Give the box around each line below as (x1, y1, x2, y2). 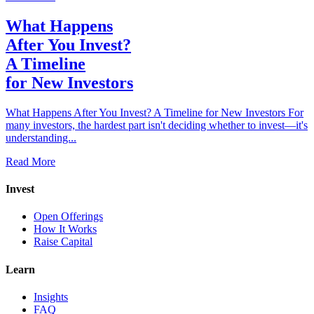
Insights (34, 290, 68, 303)
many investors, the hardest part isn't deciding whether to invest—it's (6, 118, 308, 131)
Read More (6, 155, 55, 168)
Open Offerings (34, 210, 103, 223)
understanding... (6, 131, 76, 144)
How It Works (34, 223, 97, 235)
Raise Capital (34, 235, 93, 248)
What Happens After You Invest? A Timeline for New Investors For (6, 106, 303, 118)
